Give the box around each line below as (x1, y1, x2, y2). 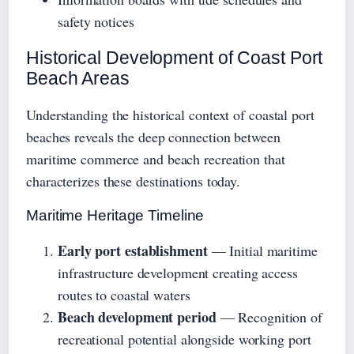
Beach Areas (26, 67, 130, 88)
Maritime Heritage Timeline (26, 206, 205, 224)
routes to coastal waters (58, 284, 190, 304)
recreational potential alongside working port (58, 329, 311, 348)
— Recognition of (216, 307, 322, 326)
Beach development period (58, 306, 217, 327)
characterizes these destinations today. (26, 171, 241, 190)
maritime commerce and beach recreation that (26, 149, 285, 168)
